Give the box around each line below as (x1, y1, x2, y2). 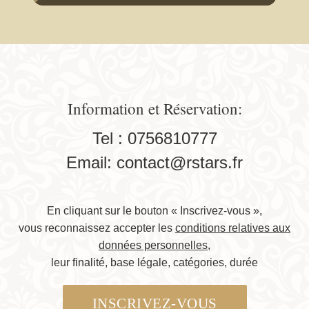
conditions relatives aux (175, 222, 290, 235)
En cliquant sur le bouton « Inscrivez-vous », (47, 205, 262, 217)
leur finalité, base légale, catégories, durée (51, 257, 258, 269)
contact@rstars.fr (117, 153, 243, 172)
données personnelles (99, 239, 208, 252)
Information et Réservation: (67, 98, 242, 119)
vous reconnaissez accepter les (19, 222, 175, 235)
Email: (66, 153, 117, 172)
